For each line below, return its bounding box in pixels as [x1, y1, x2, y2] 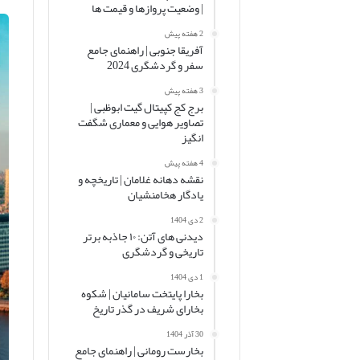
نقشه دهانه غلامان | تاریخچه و [77, 168, 203, 190]
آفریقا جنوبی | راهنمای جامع [86, 39, 203, 61]
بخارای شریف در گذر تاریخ [92, 297, 203, 320]
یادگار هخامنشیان [127, 183, 203, 206]
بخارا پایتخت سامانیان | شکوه [80, 282, 203, 305]
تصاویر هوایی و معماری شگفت [77, 111, 203, 133]
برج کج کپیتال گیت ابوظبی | [89, 96, 203, 118]
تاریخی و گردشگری [121, 240, 203, 263]
